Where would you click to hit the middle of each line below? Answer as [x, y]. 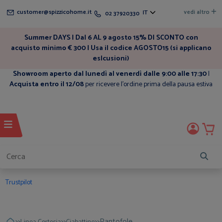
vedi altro [197, 12]
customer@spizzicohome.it [54, 12]
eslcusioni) [111, 59]
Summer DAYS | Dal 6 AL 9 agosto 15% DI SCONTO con [111, 38]
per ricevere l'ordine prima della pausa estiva [148, 84]
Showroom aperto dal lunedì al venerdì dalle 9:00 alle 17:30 [110, 74]
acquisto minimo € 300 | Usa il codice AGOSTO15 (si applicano [111, 48]
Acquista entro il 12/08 [47, 84]
